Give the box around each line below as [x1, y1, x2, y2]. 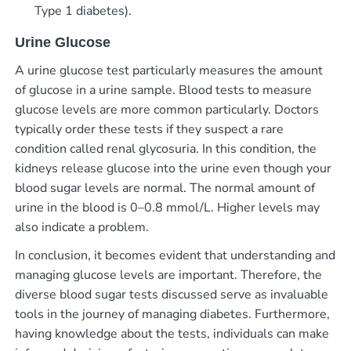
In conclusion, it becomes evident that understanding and [14, 247, 335, 265]
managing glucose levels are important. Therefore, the [14, 266, 322, 284]
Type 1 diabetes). [34, 2, 132, 20]
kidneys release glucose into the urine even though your [14, 160, 331, 178]
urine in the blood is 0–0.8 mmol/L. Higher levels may [14, 199, 320, 217]
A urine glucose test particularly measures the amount [14, 62, 323, 80]
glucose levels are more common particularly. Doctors [14, 101, 319, 119]
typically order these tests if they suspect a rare [14, 121, 284, 139]
